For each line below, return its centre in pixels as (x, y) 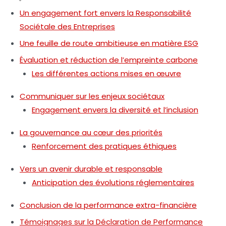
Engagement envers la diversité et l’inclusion (115, 109)
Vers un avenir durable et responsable (91, 168)
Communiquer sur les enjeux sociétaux (92, 96)
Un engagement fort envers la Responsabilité (105, 13)
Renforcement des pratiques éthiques (104, 146)
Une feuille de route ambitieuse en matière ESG (109, 43)
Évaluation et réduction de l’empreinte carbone (109, 60)
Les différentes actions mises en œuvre (106, 73)
